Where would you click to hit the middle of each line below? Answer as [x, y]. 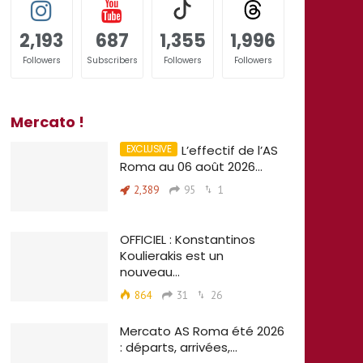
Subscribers [112, 60]
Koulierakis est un [171, 255]
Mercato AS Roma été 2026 [202, 331]
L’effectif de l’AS [230, 150]
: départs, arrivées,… [178, 347]
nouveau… [149, 271]
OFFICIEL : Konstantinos [187, 239]
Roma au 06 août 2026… [191, 167]
